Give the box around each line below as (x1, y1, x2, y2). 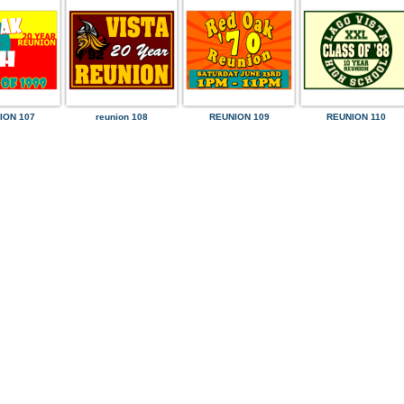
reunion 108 (96, 112, 148, 122)
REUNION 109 (208, 112, 270, 122)
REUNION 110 (326, 112, 386, 122)
